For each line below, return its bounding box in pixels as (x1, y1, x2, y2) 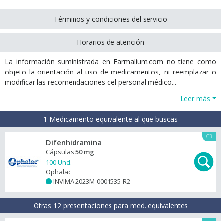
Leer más (180, 94, 211, 103)
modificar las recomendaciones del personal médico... (5, 77, 176, 87)
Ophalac (46, 167, 71, 176)
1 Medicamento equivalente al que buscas (43, 114, 178, 124)
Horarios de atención (77, 37, 144, 47)
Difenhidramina (46, 137, 102, 147)
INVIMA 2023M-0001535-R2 (52, 177, 130, 185)
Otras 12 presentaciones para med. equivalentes (33, 201, 188, 210)
